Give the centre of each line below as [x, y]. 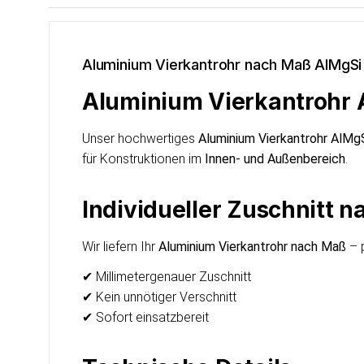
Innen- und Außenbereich [275, 158]
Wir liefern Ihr [120, 246]
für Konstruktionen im [143, 158]
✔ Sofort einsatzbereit [145, 317]
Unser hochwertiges [140, 138]
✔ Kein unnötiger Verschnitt [159, 297]
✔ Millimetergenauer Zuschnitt [167, 276]
